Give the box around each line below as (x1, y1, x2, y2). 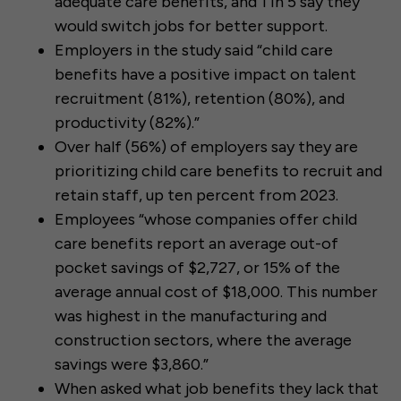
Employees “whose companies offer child (55, 209, 357, 230)
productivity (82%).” (55, 113, 200, 133)
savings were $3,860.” (55, 354, 209, 375)
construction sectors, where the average (55, 330, 352, 351)
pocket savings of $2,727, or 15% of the (55, 258, 340, 278)
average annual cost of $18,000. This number (55, 282, 378, 303)
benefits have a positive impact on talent (55, 64, 356, 85)
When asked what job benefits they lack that (55, 379, 379, 399)
